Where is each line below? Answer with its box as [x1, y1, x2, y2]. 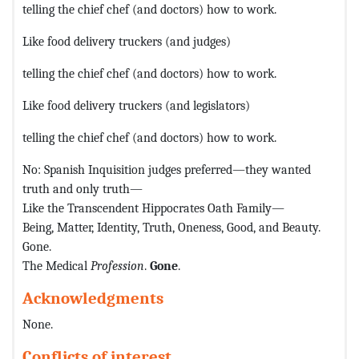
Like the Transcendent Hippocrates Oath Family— [22, 200, 284, 216]
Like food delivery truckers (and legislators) [22, 97, 250, 113]
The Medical [22, 257, 91, 273]
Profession [91, 257, 144, 273]
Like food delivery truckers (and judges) [22, 33, 231, 49]
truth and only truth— [22, 180, 143, 196]
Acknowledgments [22, 288, 163, 308]
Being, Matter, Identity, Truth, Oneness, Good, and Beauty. [22, 219, 321, 235]
